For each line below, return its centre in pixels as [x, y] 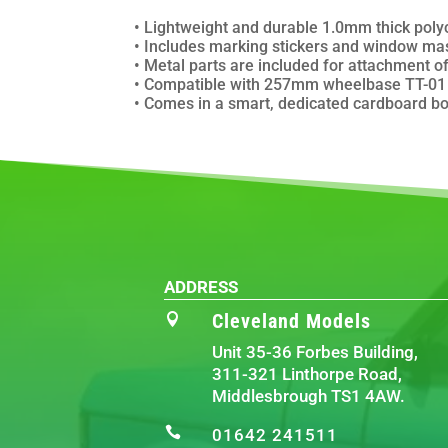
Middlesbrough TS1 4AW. [308, 395]
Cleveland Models [291, 320]
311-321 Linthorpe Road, [306, 373]
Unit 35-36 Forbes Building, [314, 351]
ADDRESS [201, 286]
